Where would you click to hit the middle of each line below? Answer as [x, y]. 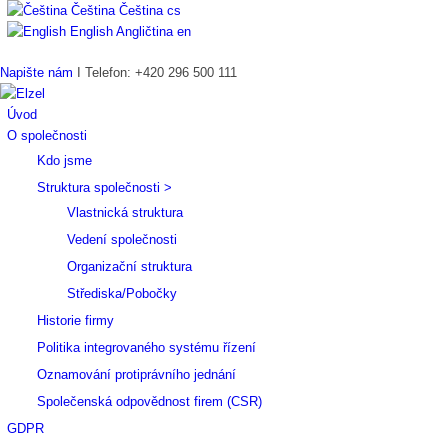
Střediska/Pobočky [122, 293]
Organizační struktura [129, 266]
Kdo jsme [64, 160]
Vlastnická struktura [125, 212]
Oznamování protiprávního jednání [136, 374]
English [91, 31]
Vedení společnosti [122, 239]
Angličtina [144, 31]
